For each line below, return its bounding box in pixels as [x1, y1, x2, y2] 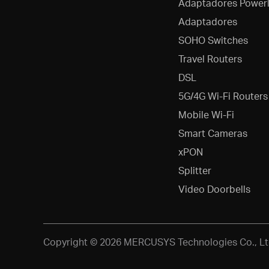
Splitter [178, 164, 211, 177]
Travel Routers [178, 52, 242, 65]
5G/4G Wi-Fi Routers [178, 89, 268, 102]
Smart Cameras [178, 127, 247, 139]
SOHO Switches [178, 34, 248, 46]
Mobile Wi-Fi [178, 108, 234, 121]
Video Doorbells [178, 183, 250, 195]
